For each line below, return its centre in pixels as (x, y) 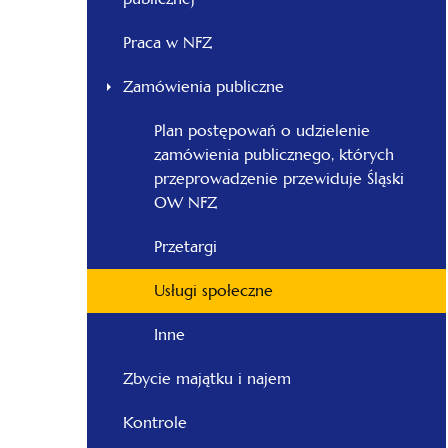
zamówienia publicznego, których (274, 154)
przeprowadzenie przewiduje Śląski (279, 178)
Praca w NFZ (167, 42)
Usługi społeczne (213, 290)
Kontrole (155, 422)
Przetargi (185, 246)
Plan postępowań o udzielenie (262, 130)
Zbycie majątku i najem (207, 378)
